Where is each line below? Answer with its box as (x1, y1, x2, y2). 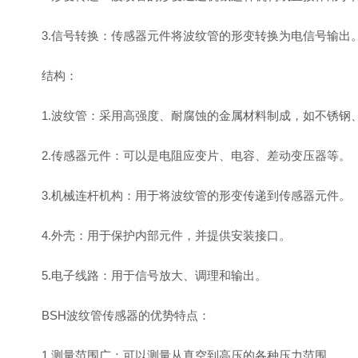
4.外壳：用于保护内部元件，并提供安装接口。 (18, 229, 291, 242)
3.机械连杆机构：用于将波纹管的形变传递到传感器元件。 (18, 189, 351, 202)
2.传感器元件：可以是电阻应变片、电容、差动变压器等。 (18, 149, 351, 162)
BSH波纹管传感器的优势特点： (18, 308, 210, 322)
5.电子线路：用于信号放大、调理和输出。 (18, 268, 267, 282)
